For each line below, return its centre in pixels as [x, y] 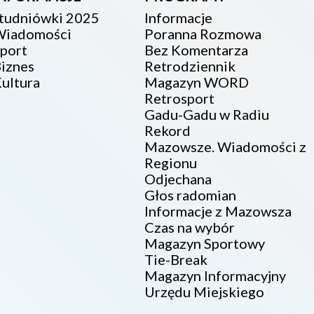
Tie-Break [176, 260]
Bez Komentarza [196, 50]
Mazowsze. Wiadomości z [225, 147]
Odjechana [178, 179]
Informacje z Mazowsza [218, 211]
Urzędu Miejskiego [204, 292]
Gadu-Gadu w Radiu [206, 115]
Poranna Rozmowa [203, 34]
